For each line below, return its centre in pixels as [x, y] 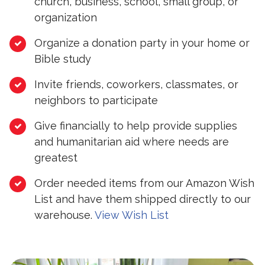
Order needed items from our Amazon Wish [144, 183]
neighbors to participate [96, 101]
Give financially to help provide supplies [136, 126]
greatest [56, 158]
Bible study [63, 59]
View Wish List [132, 215]
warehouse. [64, 215]
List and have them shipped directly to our [143, 199]
